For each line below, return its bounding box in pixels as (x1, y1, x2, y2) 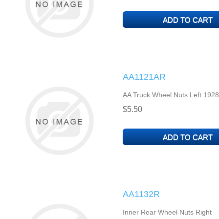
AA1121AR (122, 72, 166, 82)
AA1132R (122, 189, 160, 199)
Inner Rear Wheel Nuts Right (122, 208, 212, 216)
